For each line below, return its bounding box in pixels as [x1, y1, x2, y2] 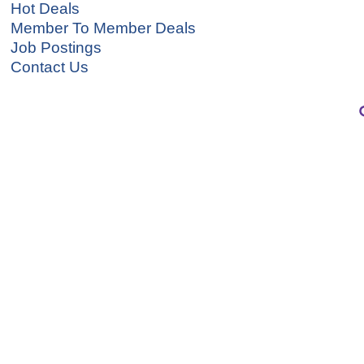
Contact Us [11, 58, 89, 76]
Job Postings [11, 38, 102, 56]
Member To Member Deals [11, 19, 196, 37]
